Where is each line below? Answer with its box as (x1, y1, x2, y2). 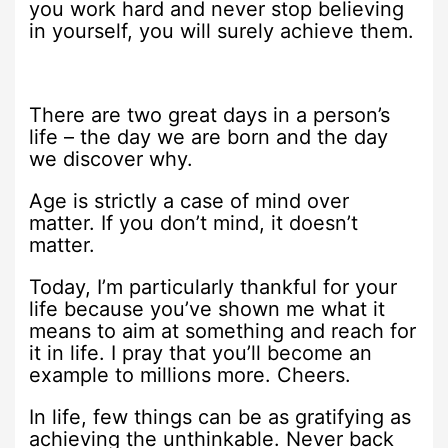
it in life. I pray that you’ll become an (29, 340, 373, 365)
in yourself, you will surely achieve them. (29, 18, 415, 43)
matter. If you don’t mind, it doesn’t (29, 210, 359, 235)
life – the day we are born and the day (29, 124, 389, 149)
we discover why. (29, 146, 194, 171)
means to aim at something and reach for (29, 318, 417, 343)
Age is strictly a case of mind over (29, 188, 350, 213)
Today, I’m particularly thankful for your (29, 274, 398, 299)
